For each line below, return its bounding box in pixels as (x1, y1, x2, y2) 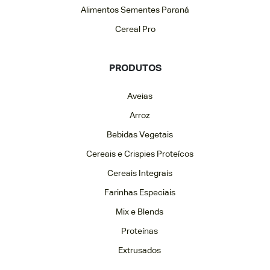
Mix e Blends (116, 208, 163, 216)
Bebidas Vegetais (106, 131, 173, 139)
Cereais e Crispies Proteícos (86, 150, 193, 159)
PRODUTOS (108, 64, 162, 74)
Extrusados (118, 246, 161, 255)
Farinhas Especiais (104, 189, 175, 197)
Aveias (127, 92, 152, 101)
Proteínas (121, 227, 158, 236)
